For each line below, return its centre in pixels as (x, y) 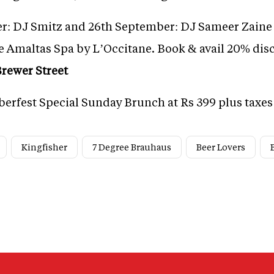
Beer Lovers (221, 147)
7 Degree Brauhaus (132, 147)
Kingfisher (44, 147)
